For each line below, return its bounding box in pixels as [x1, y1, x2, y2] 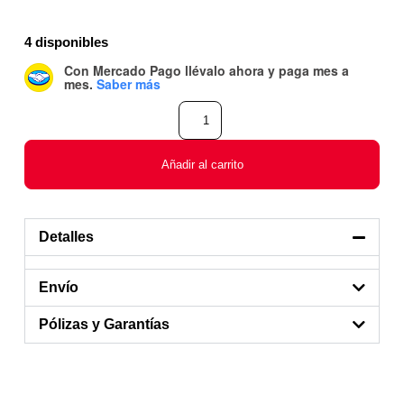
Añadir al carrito [161, 157, 243, 171]
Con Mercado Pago [63, 60, 185, 79]
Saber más [96, 74, 161, 93]
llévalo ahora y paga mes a [184, 60, 349, 79]
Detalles [38, 228, 94, 244]
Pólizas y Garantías [38, 316, 170, 332]
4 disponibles [23, 34, 108, 50]
